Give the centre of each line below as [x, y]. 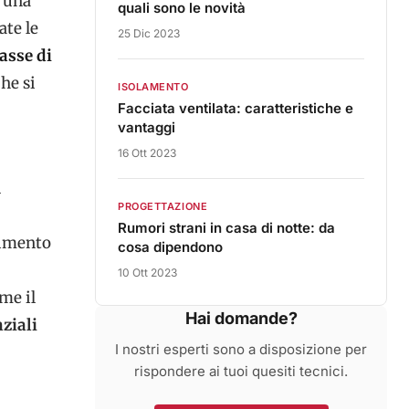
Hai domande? [241, 318]
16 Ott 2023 [147, 153]
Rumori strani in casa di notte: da [226, 228]
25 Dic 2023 [149, 33]
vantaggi [147, 127]
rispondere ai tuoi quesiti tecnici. [241, 371]
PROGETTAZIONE [163, 206]
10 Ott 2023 [147, 273]
